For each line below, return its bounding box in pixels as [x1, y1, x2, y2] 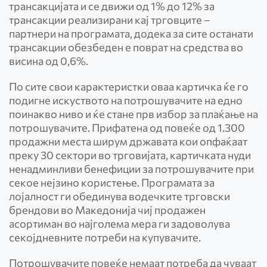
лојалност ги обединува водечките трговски [9, 190, 230, 203]
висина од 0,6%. [9, 54, 88, 67]
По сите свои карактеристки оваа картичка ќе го [9, 80, 249, 93]
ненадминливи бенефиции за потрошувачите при [9, 162, 254, 175]
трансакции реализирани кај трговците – [9, 13, 210, 26]
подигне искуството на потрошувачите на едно [9, 94, 243, 107]
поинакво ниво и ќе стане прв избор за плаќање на [9, 107, 258, 120]
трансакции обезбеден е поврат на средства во [9, 41, 243, 54]
